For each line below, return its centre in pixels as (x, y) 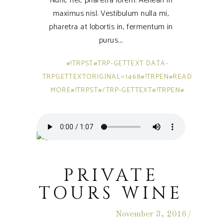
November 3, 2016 (151, 215)
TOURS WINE (111, 194)
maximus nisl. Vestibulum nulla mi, (111, 14)
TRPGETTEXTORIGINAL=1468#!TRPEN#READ (117, 77)
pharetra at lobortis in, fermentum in (111, 27)
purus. (109, 41)
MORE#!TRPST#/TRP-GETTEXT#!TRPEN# (117, 91)
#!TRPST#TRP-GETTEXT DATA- (117, 64)
